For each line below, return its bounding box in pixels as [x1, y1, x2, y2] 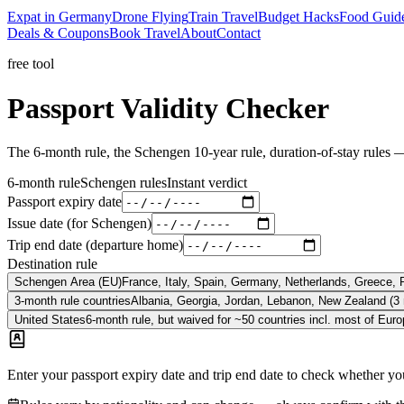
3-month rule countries [14, 294, 131, 308]
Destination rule [7, 256, 97, 272]
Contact [216, 25, 261, 41]
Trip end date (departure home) [7, 236, 183, 252]
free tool [7, 56, 54, 72]
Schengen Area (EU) [14, 275, 122, 289]
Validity [121, 91, 218, 124]
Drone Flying [112, 9, 188, 25]
